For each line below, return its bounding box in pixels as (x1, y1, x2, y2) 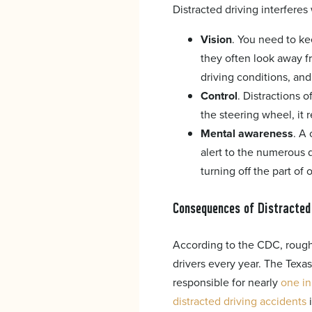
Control (201, 87, 237, 104)
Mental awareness (201, 125, 293, 141)
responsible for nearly (173, 274, 281, 290)
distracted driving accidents (173, 293, 306, 309)
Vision (201, 31, 232, 47)
